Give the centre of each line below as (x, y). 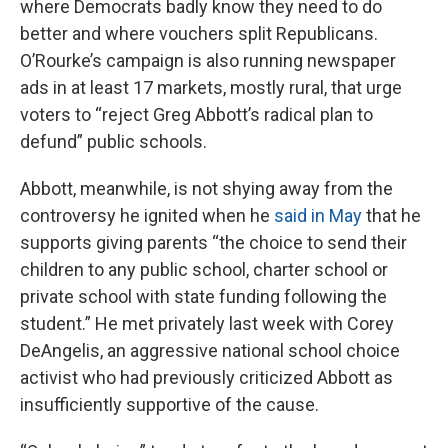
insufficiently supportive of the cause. (169, 405)
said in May (318, 216)
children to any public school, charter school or (204, 270)
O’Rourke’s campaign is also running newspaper (208, 61)
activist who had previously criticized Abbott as (206, 378)
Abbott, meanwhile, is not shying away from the (206, 189)
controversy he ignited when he (147, 216)
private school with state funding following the (203, 297)
